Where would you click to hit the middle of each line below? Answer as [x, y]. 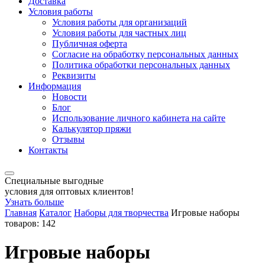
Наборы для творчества [121, 213]
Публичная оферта [90, 43]
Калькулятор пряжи [92, 129]
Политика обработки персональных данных [141, 65]
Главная [21, 213]
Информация [55, 86]
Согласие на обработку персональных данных [145, 54]
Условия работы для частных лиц [119, 33]
